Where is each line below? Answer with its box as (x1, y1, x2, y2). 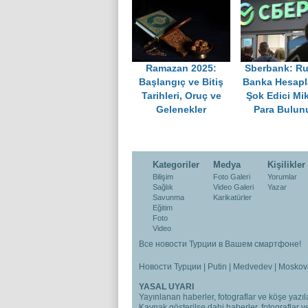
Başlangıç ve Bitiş (139, 77, 223, 88)
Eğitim (153, 203, 173, 212)
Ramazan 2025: (146, 63, 217, 74)
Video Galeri (213, 183, 254, 192)
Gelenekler (156, 104, 206, 115)
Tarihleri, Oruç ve (141, 91, 221, 102)
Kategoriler (153, 159, 199, 170)
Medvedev (233, 261, 272, 272)
